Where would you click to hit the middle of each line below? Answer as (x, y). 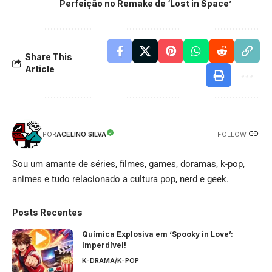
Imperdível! (104, 245)
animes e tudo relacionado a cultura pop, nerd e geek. (121, 179)
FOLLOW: (233, 134)
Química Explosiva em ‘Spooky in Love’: (158, 234)
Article (40, 69)
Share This (49, 57)
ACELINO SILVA (81, 134)
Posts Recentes (47, 212)
